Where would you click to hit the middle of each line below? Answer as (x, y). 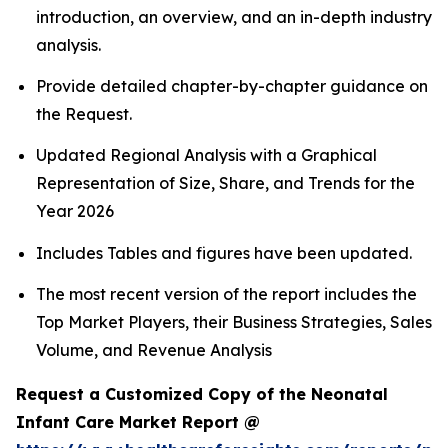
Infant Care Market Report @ (138, 421)
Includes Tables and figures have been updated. (224, 252)
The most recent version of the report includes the (226, 293)
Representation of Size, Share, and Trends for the (225, 183)
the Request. (84, 113)
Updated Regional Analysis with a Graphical (206, 155)
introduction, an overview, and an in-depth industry (234, 16)
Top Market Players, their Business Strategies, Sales (234, 321)
